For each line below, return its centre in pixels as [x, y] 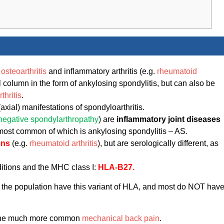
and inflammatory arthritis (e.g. [102, 71]
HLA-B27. [116, 167]
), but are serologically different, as [158, 143]
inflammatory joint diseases [168, 119]
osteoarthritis [24, 71]
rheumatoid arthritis [63, 143]
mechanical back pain [121, 218]
